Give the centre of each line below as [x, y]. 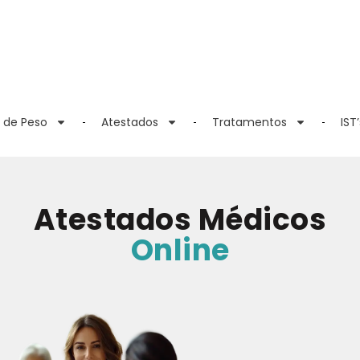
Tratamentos [249, 123]
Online [180, 251]
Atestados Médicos [180, 220]
